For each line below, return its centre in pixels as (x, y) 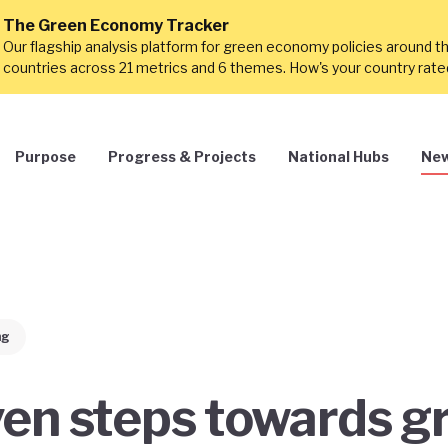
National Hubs (338, 156)
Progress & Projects (182, 156)
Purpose (45, 156)
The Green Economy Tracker (116, 25)
